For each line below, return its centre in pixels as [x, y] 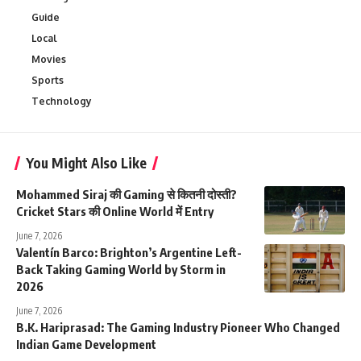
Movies [49, 60]
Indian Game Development [86, 344]
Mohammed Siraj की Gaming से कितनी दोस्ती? [127, 195]
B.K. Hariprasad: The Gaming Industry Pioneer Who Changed [178, 328]
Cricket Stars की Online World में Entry [115, 212]
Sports [48, 81]
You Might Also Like [86, 163]
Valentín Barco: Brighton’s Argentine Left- [129, 253]
